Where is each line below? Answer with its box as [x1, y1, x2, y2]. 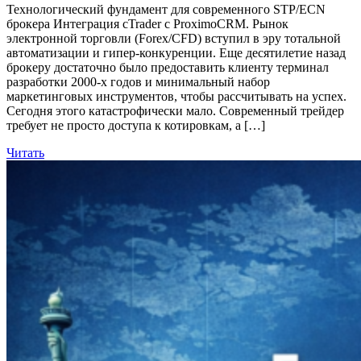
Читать [6, 145, 44, 160]
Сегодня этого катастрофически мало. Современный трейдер [6, 103, 344, 118]
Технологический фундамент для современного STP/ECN [6, 2, 326, 16]
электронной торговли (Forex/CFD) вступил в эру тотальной [6, 31, 341, 45]
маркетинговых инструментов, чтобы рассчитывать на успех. [6, 89, 346, 103]
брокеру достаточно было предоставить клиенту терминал [6, 60, 329, 74]
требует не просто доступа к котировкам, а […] [6, 118, 265, 132]
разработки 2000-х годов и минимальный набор [6, 74, 270, 89]
